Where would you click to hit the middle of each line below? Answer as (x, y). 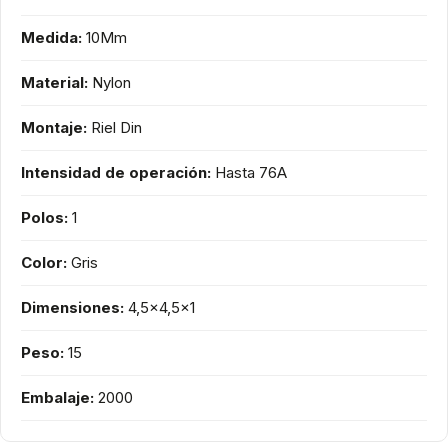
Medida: (51, 38)
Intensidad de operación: (116, 173)
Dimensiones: (72, 308)
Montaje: (54, 128)
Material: (54, 83)
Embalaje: (57, 398)
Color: (44, 263)
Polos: (44, 218)
